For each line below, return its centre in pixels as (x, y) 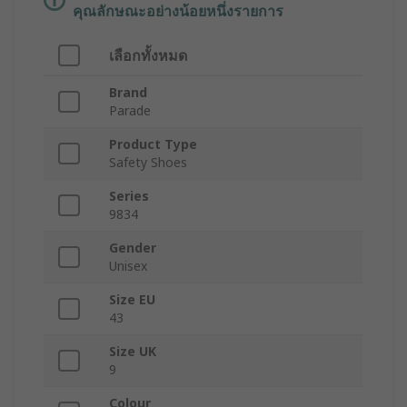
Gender (133, 248)
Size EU (132, 300)
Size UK (133, 352)
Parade (130, 111)
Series (129, 196)
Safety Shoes (148, 163)
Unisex (128, 266)
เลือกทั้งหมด (148, 56)
